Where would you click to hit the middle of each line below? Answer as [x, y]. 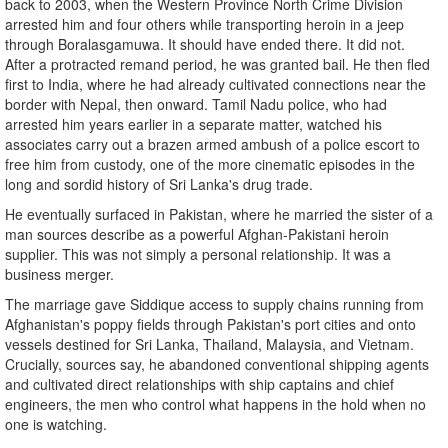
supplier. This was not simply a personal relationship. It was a [198, 254]
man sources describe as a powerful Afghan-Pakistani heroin [197, 234]
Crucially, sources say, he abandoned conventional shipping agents [217, 364]
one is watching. [56, 424]
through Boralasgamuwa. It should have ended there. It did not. [205, 44]
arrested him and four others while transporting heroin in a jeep [204, 24]
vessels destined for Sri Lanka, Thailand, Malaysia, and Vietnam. [209, 344]
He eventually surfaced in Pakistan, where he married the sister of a [219, 214]
